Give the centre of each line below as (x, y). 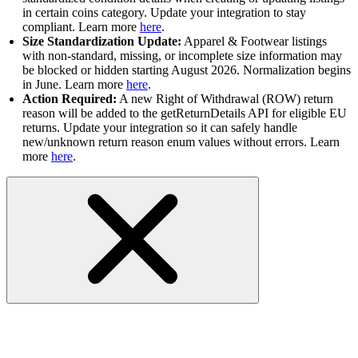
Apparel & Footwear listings (254, 42)
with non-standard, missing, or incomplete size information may (182, 56)
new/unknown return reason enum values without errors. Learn (181, 142)
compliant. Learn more (81, 27)
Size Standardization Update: (102, 42)
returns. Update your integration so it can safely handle (160, 128)
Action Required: (70, 99)
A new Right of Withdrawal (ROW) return (225, 99)
